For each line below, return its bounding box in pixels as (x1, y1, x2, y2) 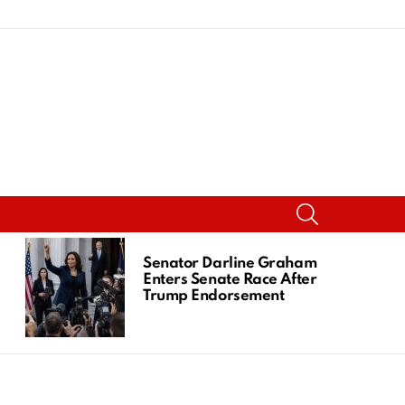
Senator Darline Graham (143, 255, 317, 271)
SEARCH (317, 199, 366, 211)
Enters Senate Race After (143, 271, 317, 287)
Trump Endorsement (143, 287, 285, 304)
